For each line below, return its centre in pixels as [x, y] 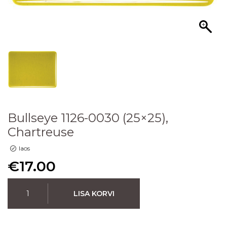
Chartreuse [41, 132]
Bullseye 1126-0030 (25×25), [88, 118]
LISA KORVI [94, 193]
